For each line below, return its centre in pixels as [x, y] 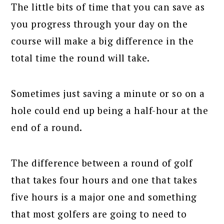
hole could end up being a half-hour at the [110, 110]
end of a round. [47, 127]
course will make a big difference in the [102, 40]
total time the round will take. [80, 57]
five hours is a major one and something [104, 196]
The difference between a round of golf [102, 162]
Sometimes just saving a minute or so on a [108, 93]
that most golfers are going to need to [99, 213]
